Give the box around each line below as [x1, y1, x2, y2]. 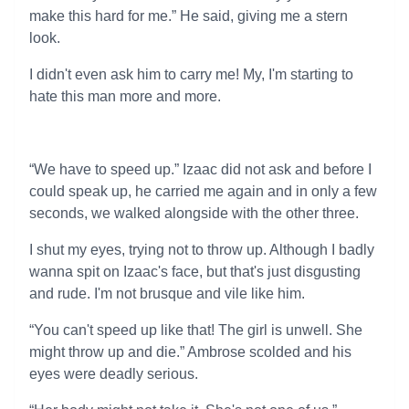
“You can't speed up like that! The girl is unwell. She [29, 322, 362, 338]
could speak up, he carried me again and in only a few [29, 184, 377, 199]
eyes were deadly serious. [29, 366, 198, 382]
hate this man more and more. [29, 89, 221, 104]
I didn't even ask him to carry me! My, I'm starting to [29, 67, 353, 82]
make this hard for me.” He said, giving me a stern [29, 8, 348, 24]
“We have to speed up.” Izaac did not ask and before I [29, 162, 372, 177]
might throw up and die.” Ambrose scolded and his [29, 344, 351, 360]
